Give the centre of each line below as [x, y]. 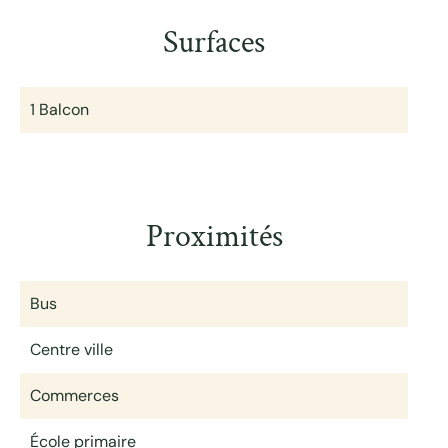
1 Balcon [59, 109]
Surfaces [214, 42]
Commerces [74, 395]
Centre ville [71, 349]
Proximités [214, 236]
